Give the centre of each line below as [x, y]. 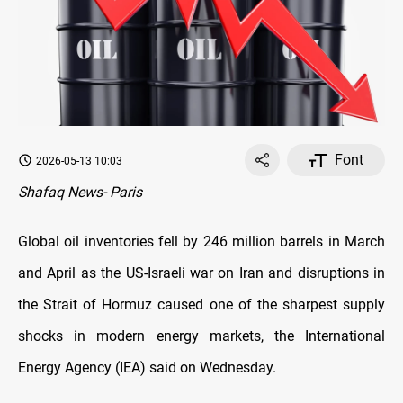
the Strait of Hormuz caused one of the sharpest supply [201, 305]
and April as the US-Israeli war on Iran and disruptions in [201, 273]
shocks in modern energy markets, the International [201, 336]
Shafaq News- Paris [80, 193]
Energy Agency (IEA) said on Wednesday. [147, 368]
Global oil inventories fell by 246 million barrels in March [201, 242]
